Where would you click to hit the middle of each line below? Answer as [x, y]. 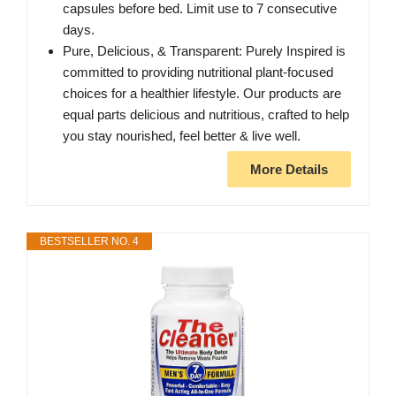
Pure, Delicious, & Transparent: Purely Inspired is [204, 51]
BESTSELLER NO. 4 [89, 242]
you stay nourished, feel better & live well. [182, 136]
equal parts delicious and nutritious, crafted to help [206, 115]
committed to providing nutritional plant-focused [198, 72]
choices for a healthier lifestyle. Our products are [202, 94]
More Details [289, 170]
